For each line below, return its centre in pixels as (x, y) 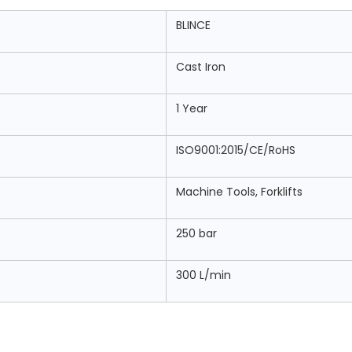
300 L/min (203, 275)
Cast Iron (201, 67)
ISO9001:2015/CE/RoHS (236, 150)
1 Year (192, 108)
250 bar (196, 233)
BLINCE (193, 25)
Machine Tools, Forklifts (239, 192)
